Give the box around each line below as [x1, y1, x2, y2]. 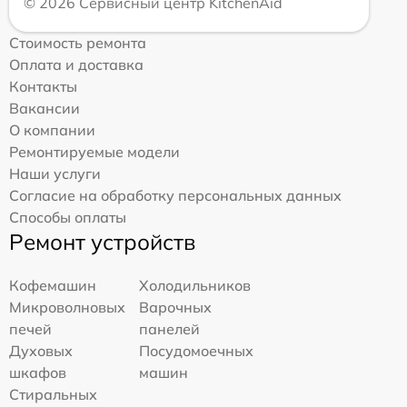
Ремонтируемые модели [9, 143, 180, 161]
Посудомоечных [139, 342, 254, 360]
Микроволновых [9, 298, 125, 316]
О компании [9, 121, 95, 139]
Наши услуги [9, 164, 101, 183]
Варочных [139, 298, 213, 316]
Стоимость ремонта [9, 34, 146, 52]
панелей [139, 320, 201, 338]
